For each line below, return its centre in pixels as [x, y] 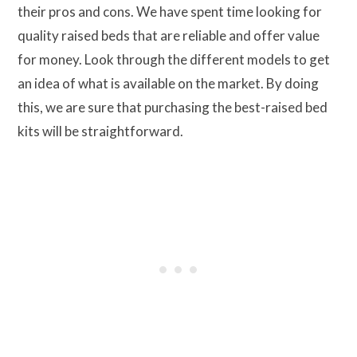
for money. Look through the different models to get [174, 60]
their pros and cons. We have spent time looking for [170, 12]
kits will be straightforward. [100, 131]
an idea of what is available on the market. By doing [168, 84]
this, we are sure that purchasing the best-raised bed [173, 108]
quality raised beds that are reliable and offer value [169, 36]
